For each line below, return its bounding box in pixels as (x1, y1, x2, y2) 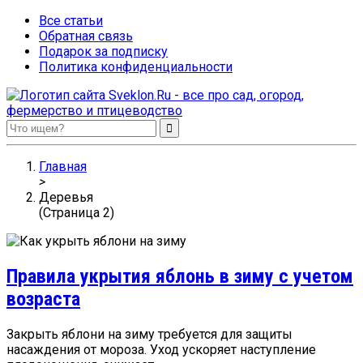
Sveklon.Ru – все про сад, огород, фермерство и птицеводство (6, 131, 339, 147)
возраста (6, 287, 80, 310)
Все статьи (39, 13, 103, 28)
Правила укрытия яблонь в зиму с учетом (6, 264, 353, 288)
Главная (39, 159, 87, 174)
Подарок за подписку (39, 44, 168, 59)
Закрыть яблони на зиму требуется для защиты (6, 326, 293, 342)
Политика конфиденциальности (39, 59, 233, 75)
